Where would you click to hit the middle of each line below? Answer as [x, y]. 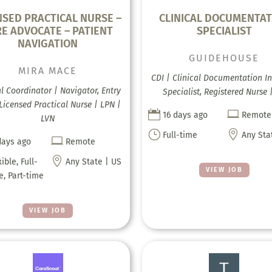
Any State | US [93, 161]
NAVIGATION [48, 43]
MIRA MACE [48, 70]
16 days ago [185, 115]
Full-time [180, 135]
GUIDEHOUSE [224, 58]
